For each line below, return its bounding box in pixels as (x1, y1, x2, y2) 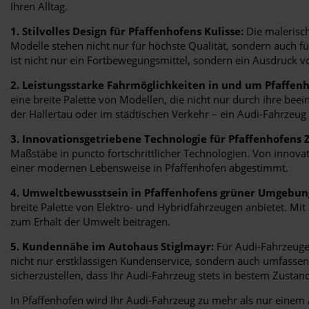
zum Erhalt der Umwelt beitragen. (10, 214, 170, 228)
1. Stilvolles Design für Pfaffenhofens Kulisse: (10, 23, 243, 38)
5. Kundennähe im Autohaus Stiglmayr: (10, 239, 214, 253)
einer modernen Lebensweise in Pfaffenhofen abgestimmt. (10, 160, 288, 175)
